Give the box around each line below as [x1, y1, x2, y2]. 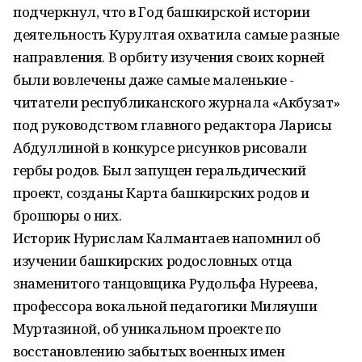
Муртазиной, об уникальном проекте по [13, 319, 281, 338]
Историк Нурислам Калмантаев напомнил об [13, 229, 321, 247]
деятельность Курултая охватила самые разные [13, 25, 339, 44]
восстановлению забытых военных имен [13, 342, 285, 360]
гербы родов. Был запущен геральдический [13, 161, 306, 179]
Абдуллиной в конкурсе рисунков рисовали [13, 138, 307, 157]
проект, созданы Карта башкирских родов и [13, 183, 309, 202]
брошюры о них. [13, 206, 122, 225]
